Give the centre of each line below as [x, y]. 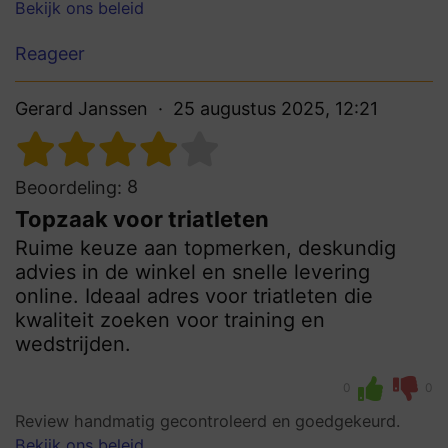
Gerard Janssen [81, 108]
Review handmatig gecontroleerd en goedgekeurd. [207, 420]
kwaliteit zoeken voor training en [170, 319]
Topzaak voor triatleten [142, 218]
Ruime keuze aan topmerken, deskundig [205, 247]
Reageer [50, 53]
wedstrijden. [73, 343]
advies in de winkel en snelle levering [192, 271]
